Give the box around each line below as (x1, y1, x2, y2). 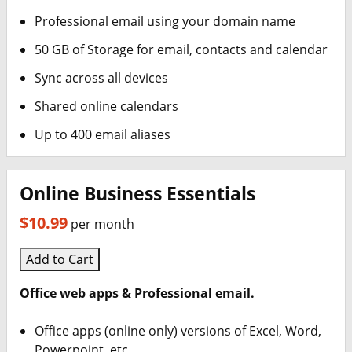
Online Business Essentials (20, 181, 255, 206)
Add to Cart (26, 251, 93, 268)
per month (71, 215, 134, 233)
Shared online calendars (35, 97, 179, 115)
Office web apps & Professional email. (20, 284, 255, 302)
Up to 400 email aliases (35, 126, 171, 143)
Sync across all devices (35, 69, 169, 86)
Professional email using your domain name (35, 13, 296, 30)
